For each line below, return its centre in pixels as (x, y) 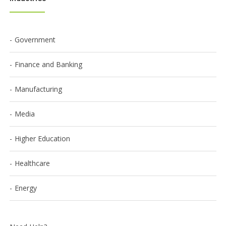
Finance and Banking (48, 64)
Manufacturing (38, 89)
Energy (26, 188)
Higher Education (42, 138)
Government (35, 40)
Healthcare (32, 163)
